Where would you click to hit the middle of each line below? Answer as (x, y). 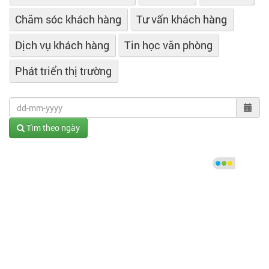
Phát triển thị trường (63, 71)
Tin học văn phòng (168, 45)
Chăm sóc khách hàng (68, 19)
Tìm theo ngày (52, 128)
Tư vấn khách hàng (182, 19)
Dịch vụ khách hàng (62, 45)
